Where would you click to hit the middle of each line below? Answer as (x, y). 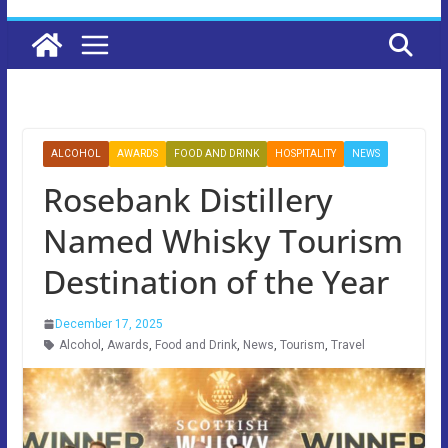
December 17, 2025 (108, 323)
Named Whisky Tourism (222, 240)
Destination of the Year (215, 281)
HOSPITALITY (305, 153)
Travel (347, 344)
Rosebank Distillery (187, 199)
